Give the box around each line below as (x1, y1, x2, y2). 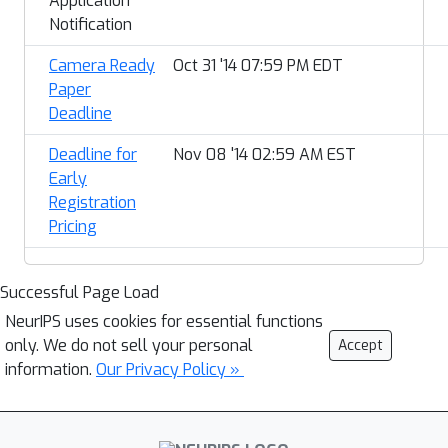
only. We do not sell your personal (5, 335, 253, 356)
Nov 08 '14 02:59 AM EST (173, 144, 356, 165)
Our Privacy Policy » (96, 359, 244, 380)
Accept (338, 336, 383, 355)
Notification (49, 14, 132, 35)
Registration (49, 192, 136, 213)
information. (5, 359, 96, 380)
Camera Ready (49, 55, 155, 76)
